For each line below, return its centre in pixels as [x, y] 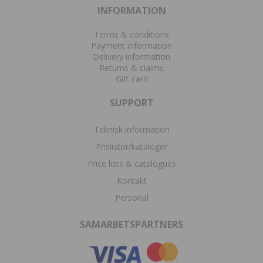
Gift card [131, 79]
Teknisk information [131, 129]
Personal [131, 197]
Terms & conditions [131, 34]
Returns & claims [131, 68]
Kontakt [131, 180]
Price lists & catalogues [131, 163]
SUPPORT [131, 102]
